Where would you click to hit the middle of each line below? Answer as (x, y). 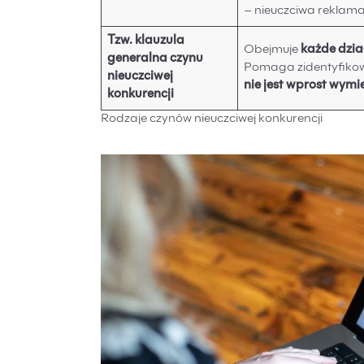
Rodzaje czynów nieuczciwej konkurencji (212, 119)
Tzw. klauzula (146, 41)
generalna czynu (156, 59)
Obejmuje (273, 50)
